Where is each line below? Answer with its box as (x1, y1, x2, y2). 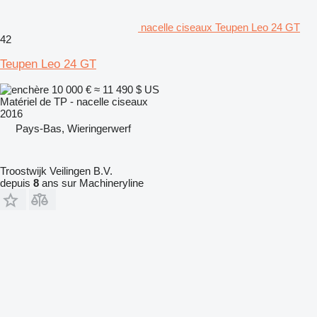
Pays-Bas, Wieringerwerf (16, 122, 131, 134)
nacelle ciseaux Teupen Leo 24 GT (141, 21, 300, 33)
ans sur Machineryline (39, 176, 144, 189)
